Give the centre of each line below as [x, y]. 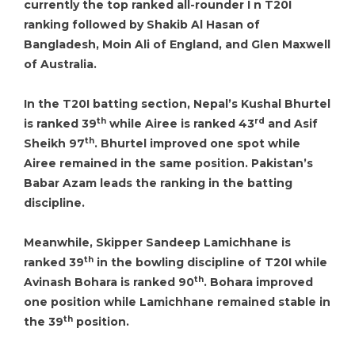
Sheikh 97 [54, 143]
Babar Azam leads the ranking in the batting [158, 183]
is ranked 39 [60, 124]
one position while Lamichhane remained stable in [177, 302]
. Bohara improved [258, 282]
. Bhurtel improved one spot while [197, 143]
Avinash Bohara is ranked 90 [109, 282]
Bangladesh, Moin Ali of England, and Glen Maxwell [177, 44]
